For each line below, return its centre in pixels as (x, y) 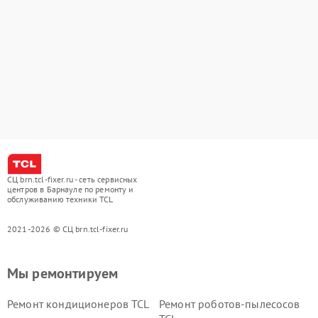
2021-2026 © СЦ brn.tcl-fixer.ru (68, 229)
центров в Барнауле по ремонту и (71, 189)
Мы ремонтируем (63, 273)
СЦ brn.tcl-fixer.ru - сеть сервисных (72, 179)
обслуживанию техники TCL (60, 199)
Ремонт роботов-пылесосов (230, 304)
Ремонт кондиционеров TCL (78, 304)
